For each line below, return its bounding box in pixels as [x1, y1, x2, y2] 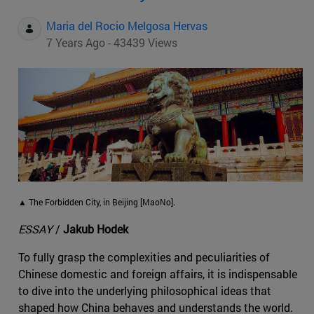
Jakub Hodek [63, 221, 128, 236]
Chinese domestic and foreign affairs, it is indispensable [18, 266, 297, 281]
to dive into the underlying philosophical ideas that [18, 282, 271, 298]
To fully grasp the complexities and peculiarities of [18, 249, 270, 264]
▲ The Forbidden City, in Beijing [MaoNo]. [18, 196, 175, 207]
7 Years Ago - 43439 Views [46, 35, 177, 50]
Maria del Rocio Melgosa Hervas [46, 18, 207, 34]
